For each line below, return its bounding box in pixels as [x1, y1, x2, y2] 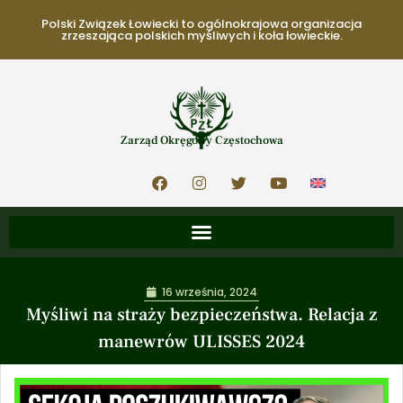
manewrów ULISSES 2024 [98, 330, 305, 354]
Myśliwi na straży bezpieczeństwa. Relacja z [25, 303, 378, 327]
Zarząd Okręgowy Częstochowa [120, 133, 283, 148]
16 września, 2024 [161, 284, 257, 300]
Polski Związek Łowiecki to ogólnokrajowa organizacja [41, 15, 362, 32]
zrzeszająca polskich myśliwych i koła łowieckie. [60, 27, 343, 44]
